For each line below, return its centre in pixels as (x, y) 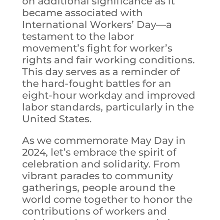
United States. (57, 119)
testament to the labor (78, 37)
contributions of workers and (94, 211)
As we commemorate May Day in (104, 141)
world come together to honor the (107, 200)
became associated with (82, 13)
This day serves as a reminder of (101, 72)
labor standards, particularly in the (108, 107)
